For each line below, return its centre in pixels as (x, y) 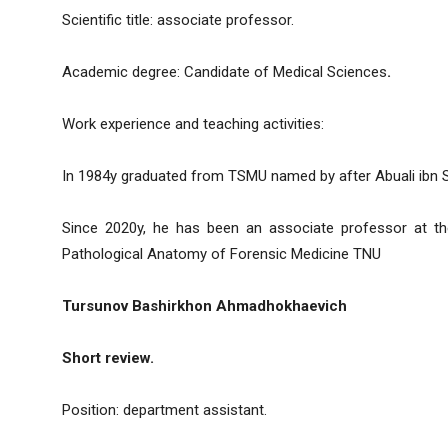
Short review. (108, 358)
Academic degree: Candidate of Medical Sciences (224, 72)
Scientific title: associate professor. (178, 20)
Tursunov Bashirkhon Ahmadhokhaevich (204, 306)
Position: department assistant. (164, 410)
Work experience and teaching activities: (193, 124)
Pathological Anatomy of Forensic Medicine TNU (221, 254)
